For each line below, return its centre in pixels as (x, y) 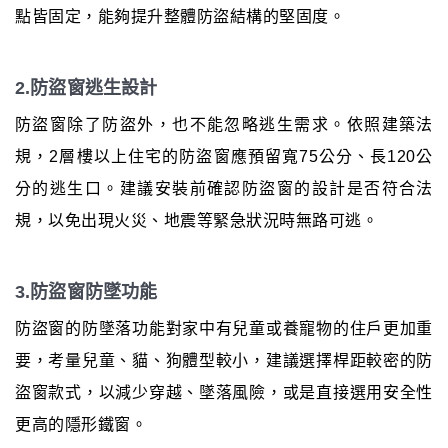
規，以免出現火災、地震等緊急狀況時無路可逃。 (196, 221)
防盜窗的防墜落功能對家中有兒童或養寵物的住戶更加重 (224, 329)
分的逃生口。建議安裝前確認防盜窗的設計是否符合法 (224, 189)
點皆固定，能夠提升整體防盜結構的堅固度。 (180, 17)
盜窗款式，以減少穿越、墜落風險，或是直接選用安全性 (224, 393)
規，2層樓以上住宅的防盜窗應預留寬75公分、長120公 (224, 157)
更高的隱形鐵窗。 (81, 425)
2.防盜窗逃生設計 (86, 88)
